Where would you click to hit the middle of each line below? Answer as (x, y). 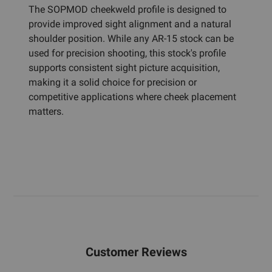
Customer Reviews (136, 252)
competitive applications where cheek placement (132, 97)
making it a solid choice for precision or (113, 82)
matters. (46, 111)
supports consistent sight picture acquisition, (124, 67)
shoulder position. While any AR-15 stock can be (131, 38)
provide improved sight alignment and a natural (130, 24)
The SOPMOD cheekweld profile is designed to (127, 9)
